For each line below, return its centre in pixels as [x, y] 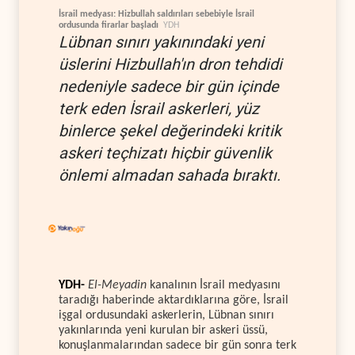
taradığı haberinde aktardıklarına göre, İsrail [174, 301]
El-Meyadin [117, 286]
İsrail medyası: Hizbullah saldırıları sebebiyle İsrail [157, 14]
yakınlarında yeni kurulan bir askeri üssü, [163, 331]
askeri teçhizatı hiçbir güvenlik [165, 153]
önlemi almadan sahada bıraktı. [170, 175]
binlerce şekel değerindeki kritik [170, 130]
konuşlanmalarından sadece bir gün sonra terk [177, 346]
